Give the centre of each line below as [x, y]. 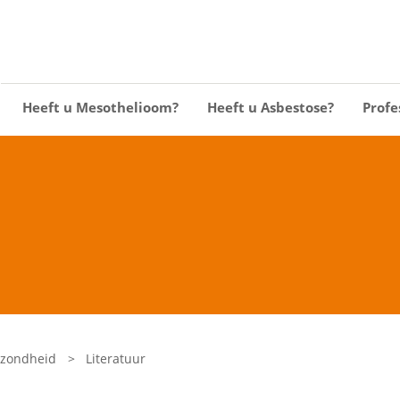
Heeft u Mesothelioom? [100, 107]
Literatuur [116, 358]
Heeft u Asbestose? [271, 107]
